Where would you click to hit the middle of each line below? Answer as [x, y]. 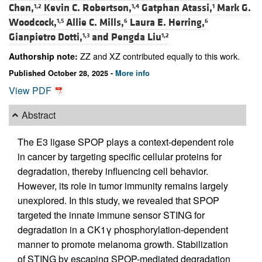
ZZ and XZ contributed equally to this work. [159, 56]
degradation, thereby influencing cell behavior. [113, 171]
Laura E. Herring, [167, 23]
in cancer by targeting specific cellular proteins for [120, 156]
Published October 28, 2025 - [62, 73]
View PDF [31, 90]
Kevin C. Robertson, [88, 8]
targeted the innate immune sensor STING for [111, 215]
